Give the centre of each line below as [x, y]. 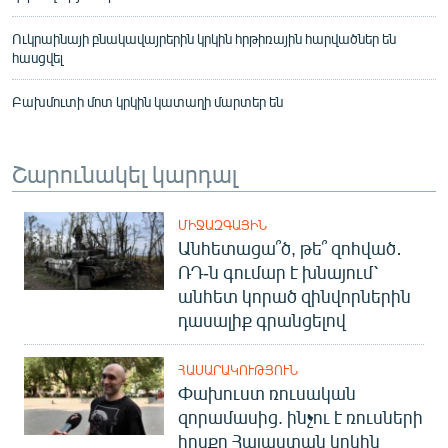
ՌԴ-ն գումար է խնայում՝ [278, 271]
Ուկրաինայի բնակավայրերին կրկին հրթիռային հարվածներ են [204, 38]
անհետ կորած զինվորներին [294, 295]
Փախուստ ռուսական [267, 392]
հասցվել [37, 57]
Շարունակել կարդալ [124, 172]
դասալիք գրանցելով [262, 319]
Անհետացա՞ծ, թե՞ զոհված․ [290, 247]
